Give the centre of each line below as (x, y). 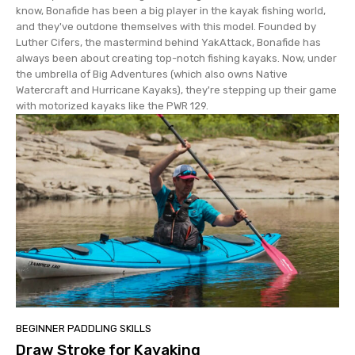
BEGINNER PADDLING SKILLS (84, 329)
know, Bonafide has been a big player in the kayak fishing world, (171, 10)
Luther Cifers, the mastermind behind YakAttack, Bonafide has (168, 42)
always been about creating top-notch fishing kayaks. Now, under (176, 58)
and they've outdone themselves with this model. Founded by (166, 26)
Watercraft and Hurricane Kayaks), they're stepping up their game (176, 90)
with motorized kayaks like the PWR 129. (112, 105)
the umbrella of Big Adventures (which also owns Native (152, 74)
